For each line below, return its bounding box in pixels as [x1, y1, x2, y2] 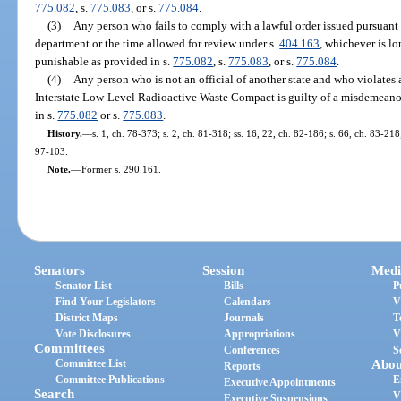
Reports [224, 360, 261, 373]
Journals [224, 311, 265, 325]
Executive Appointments [224, 376, 337, 389]
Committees [34, 341, 106, 356]
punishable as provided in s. [35, 54, 174, 68]
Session [202, 263, 245, 278]
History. [47, 127, 82, 139]
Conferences [224, 344, 281, 357]
